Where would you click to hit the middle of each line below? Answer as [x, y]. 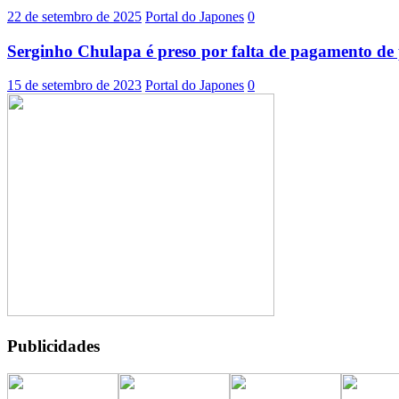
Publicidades [53, 346]
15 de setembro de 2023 [74, 85]
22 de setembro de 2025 [74, 16]
